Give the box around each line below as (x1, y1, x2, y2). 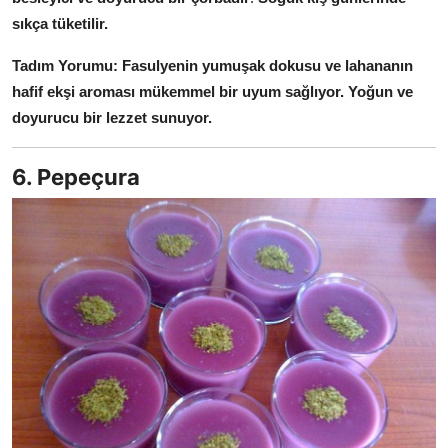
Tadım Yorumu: (12, 57, 118, 75)
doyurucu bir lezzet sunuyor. (12, 109, 212, 127)
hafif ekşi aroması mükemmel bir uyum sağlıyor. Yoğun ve (12, 83, 413, 101)
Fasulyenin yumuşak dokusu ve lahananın (122, 57, 413, 75)
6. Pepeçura (12, 164, 140, 191)
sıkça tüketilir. (12, 15, 108, 33)
